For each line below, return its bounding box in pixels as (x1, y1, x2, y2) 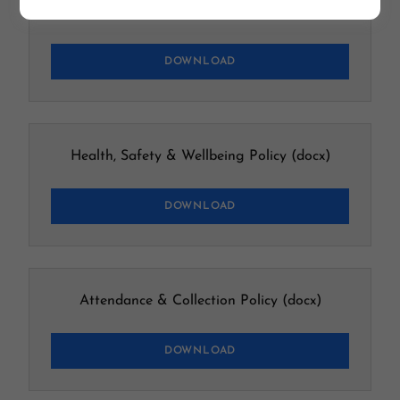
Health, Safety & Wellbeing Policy (70, 149, 287, 163)
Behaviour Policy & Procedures (79, 4, 277, 19)
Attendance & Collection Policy (79, 294, 278, 308)
